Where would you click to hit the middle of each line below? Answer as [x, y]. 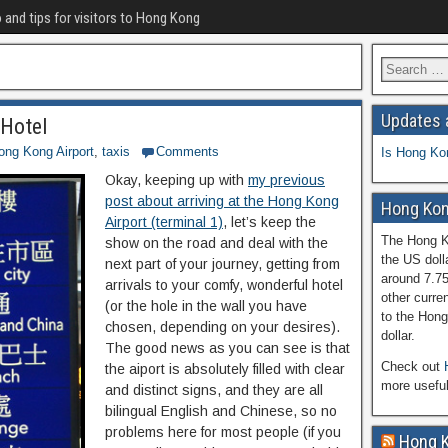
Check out [412, 366]
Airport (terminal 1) [164, 222]
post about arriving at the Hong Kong [222, 201]
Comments [187, 151]
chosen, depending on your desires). [222, 327]
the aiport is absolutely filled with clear [225, 369]
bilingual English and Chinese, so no [221, 411]
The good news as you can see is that [227, 348]
